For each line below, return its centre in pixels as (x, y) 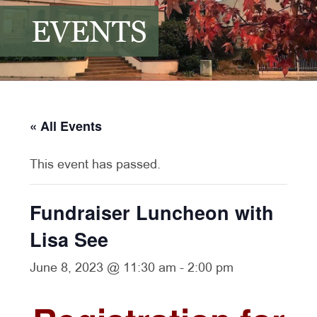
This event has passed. (96, 165)
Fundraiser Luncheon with (152, 212)
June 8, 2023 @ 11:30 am (103, 268)
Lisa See (69, 239)
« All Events (66, 126)
